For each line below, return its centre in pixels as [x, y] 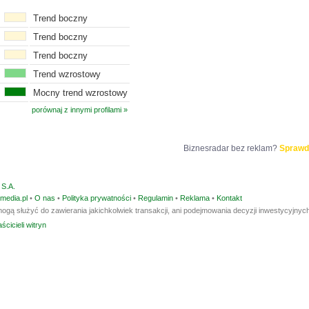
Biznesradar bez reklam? [231, 148]
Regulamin [156, 198]
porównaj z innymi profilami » [80, 110]
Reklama [195, 198]
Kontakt [229, 198]
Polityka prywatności [97, 198]
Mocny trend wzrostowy [80, 93]
